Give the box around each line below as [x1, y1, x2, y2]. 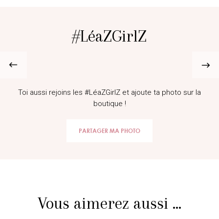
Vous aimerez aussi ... [38, 194, 181, 213]
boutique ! [93, 99, 126, 108]
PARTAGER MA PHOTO [79, 127, 140, 134]
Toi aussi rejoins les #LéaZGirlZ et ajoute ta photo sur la [18, 88, 201, 97]
